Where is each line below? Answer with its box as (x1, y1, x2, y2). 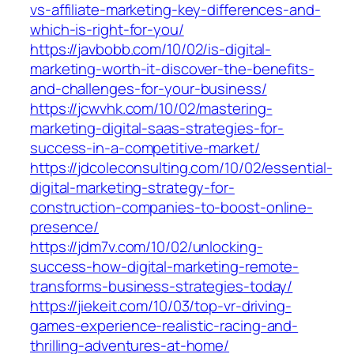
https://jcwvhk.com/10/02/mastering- (30, 98, 273, 119)
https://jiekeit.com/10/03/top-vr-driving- (30, 296, 292, 317)
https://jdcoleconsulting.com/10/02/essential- (30, 157, 333, 179)
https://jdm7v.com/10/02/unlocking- (30, 236, 263, 258)
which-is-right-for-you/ (30, 19, 184, 40)
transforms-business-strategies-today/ (30, 276, 293, 297)
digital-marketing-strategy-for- (30, 177, 235, 198)
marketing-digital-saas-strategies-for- (30, 118, 284, 139)
